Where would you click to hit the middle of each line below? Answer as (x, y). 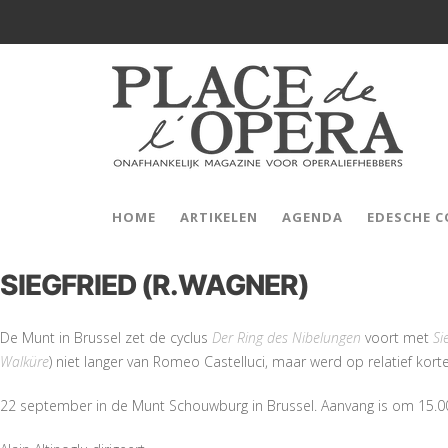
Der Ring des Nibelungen (286, 337)
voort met (397, 337)
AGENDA (312, 217)
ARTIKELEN (219, 217)
